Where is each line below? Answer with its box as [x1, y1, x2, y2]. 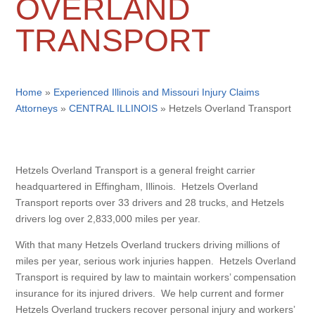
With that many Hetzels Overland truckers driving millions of [15, 239, 281, 250]
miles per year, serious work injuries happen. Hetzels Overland [15, 255, 297, 266]
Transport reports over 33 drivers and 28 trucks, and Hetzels [15, 197, 285, 208]
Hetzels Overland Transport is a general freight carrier [15, 165, 256, 176]
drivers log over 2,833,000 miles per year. [15, 213, 201, 224]
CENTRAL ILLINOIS [69, 103, 158, 114]
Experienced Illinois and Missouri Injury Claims [53, 86, 260, 98]
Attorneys [15, 103, 58, 114]
